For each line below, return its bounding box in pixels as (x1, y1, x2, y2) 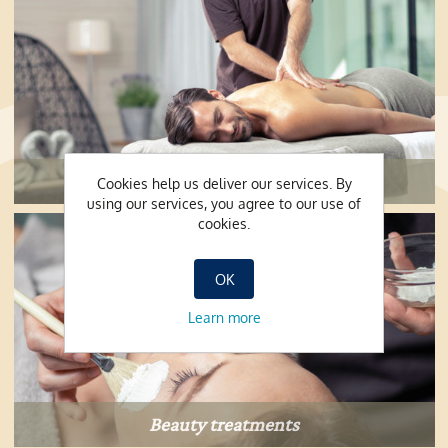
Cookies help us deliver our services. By (96, 175, 352, 192)
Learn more (187, 309, 261, 326)
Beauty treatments (149, 412, 299, 435)
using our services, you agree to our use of (87, 195, 361, 212)
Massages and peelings (132, 170, 316, 193)
